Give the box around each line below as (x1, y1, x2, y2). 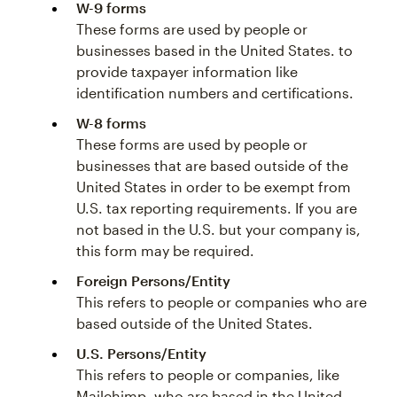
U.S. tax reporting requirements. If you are (76, 199, 357, 217)
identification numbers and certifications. (76, 84, 354, 102)
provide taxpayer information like (76, 63, 298, 81)
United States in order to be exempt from (76, 178, 351, 196)
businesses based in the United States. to (76, 42, 353, 59)
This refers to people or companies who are (76, 293, 367, 311)
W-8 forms (76, 114, 146, 132)
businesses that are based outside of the (76, 157, 348, 175)
